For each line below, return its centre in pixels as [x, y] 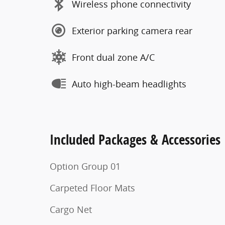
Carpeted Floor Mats [92, 188]
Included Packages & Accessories [135, 139]
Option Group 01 [85, 166]
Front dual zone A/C [113, 57]
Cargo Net [71, 209]
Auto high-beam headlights [129, 84]
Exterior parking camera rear [132, 30]
